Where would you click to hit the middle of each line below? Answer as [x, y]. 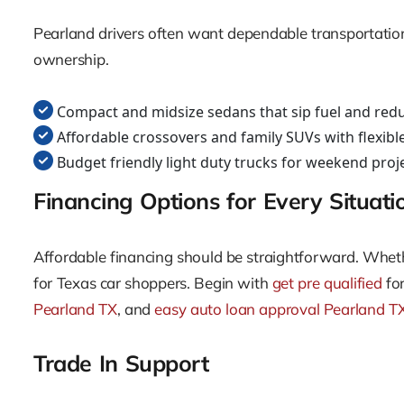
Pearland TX [75, 308]
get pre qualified [327, 282]
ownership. [71, 60]
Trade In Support [121, 363]
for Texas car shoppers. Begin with [153, 282]
